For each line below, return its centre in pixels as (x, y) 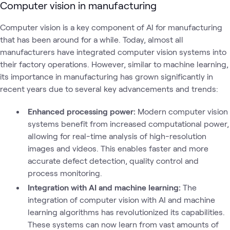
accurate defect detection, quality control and (113, 160)
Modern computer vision (183, 111)
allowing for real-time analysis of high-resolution (117, 136)
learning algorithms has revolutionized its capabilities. (126, 212)
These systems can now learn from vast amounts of (123, 224)
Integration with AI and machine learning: (105, 187)
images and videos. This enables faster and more (118, 148)
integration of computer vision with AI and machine (121, 199)
